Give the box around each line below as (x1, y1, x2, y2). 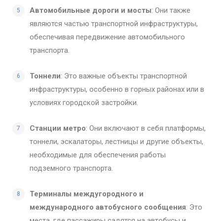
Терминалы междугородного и (30, 189, 144, 198)
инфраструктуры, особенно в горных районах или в (30, 84, 204, 94)
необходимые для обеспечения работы (30, 150, 166, 159)
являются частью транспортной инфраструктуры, (30, 19, 198, 28)
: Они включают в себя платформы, (86, 123, 206, 133)
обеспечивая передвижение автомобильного (30, 32, 185, 41)
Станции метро (30, 123, 86, 133)
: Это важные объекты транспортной (61, 71, 187, 80)
